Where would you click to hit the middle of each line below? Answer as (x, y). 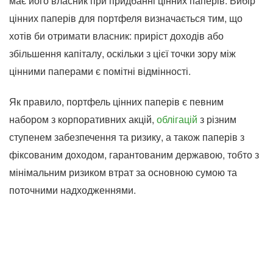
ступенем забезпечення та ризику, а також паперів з (127, 137)
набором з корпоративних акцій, (83, 119)
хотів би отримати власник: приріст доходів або (116, 36)
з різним (217, 119)
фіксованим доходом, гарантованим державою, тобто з (134, 154)
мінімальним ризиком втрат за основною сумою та (123, 172)
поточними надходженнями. (73, 190)
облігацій (177, 119)
